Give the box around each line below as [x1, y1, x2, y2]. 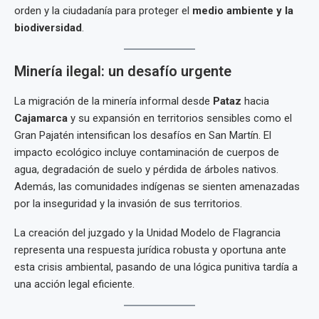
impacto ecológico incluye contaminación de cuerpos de [14, 146, 279, 159]
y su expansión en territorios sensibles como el [68, 112, 292, 125]
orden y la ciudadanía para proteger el [14, 4, 192, 17]
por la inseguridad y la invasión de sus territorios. [14, 197, 242, 210]
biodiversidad [14, 21, 82, 34]
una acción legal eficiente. [14, 278, 135, 291]
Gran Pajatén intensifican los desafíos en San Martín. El [14, 129, 271, 142]
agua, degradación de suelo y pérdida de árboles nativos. [14, 163, 278, 176]
